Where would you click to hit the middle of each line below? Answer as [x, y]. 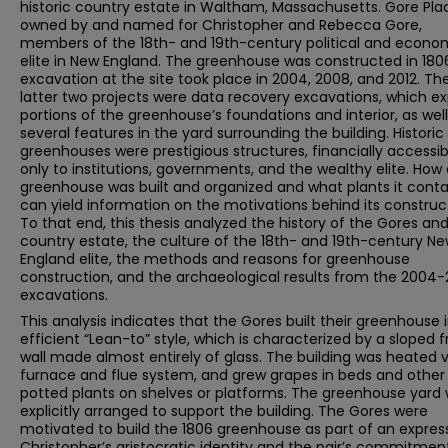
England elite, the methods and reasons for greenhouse [215, 259]
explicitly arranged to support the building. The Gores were [224, 411]
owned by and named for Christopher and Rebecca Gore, [221, 25]
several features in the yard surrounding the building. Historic [232, 133]
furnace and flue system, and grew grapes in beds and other [232, 375]
